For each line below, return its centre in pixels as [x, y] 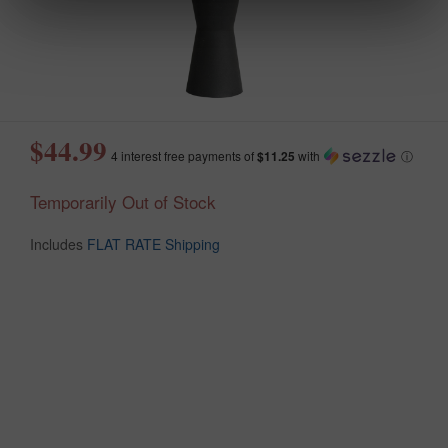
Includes [58, 243]
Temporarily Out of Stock [123, 201]
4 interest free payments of [184, 155]
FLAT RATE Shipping [153, 243]
